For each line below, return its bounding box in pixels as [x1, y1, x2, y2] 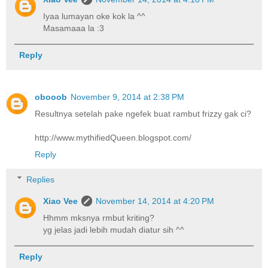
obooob [35, 92, 67, 102]
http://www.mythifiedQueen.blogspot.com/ [35, 133, 191, 143]
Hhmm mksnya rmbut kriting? [43, 212, 155, 223]
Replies [26, 174, 55, 184]
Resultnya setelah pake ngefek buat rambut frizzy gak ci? [35, 109, 251, 119]
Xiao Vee [43, 196, 78, 206]
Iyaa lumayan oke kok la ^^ [43, 11, 146, 21]
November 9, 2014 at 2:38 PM [71, 92, 184, 102]
